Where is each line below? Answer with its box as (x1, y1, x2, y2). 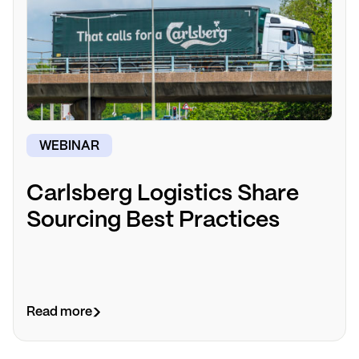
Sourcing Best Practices (26, 210, 280, 232)
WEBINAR (39, 139, 99, 152)
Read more (26, 306, 92, 319)
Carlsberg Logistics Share (26, 184, 299, 206)
